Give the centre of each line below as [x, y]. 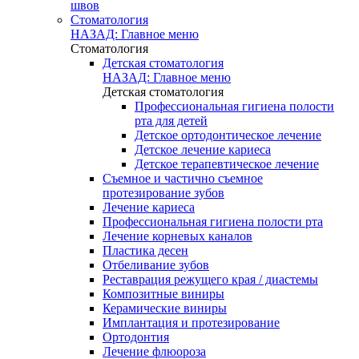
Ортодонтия [136, 337]
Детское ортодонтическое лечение [228, 135]
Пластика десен [145, 250]
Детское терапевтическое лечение [227, 164]
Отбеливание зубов [156, 265]
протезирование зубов [163, 193]
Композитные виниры [163, 294]
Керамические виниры [165, 308]
